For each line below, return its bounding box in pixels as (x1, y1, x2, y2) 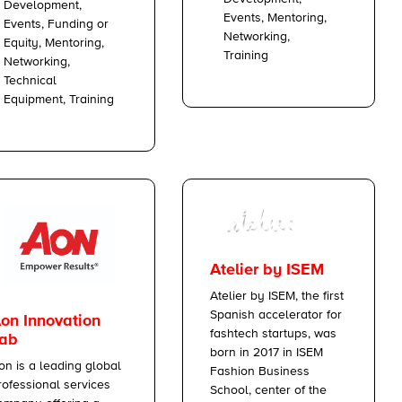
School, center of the (210, 383, 327, 397)
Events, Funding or (4, 17, 109, 31)
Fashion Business (210, 364, 310, 378)
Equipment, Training (4, 92, 114, 106)
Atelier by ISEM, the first (210, 289, 344, 302)
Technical (4, 74, 57, 87)
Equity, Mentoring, (4, 36, 104, 49)
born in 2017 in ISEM (210, 345, 323, 359)
